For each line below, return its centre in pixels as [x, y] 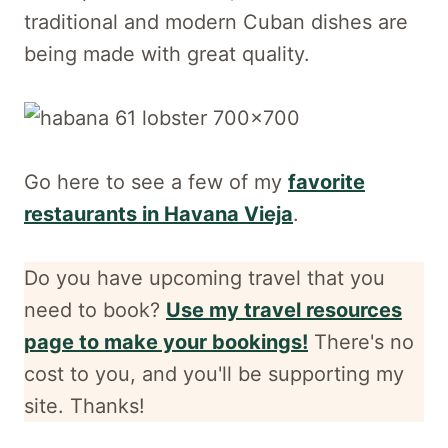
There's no [361, 342]
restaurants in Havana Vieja [158, 214]
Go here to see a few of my [156, 182]
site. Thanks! [84, 406]
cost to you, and [100, 374]
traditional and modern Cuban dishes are [216, 22]
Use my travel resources [284, 310]
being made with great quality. [167, 54]
